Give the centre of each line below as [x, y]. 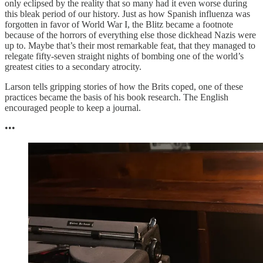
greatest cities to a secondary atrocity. [73, 67]
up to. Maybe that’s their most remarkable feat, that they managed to [130, 46]
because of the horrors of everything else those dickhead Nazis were [130, 35]
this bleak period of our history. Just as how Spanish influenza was [127, 14]
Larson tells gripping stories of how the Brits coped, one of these [124, 87]
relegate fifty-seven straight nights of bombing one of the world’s [124, 56]
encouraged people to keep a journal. [73, 108]
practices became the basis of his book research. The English [117, 97]
